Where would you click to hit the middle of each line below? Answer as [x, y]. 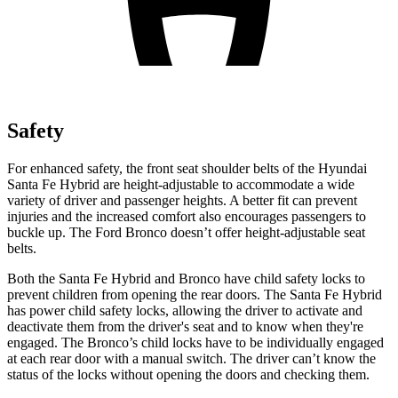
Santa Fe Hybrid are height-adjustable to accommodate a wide [181, 184]
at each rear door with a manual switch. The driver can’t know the [191, 358]
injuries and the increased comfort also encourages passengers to [187, 216]
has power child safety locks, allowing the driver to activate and [185, 310]
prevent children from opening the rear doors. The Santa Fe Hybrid [195, 294]
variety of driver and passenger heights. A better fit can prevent [182, 200]
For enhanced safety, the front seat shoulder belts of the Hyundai [187, 168]
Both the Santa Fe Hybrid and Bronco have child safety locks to [186, 278]
